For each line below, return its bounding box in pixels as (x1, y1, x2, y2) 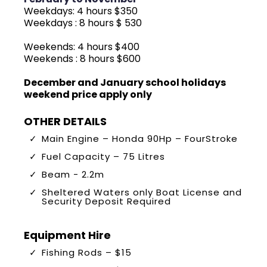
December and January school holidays (24, 76, 226, 89)
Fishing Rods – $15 (42, 246, 132, 259)
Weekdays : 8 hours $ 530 (24, 16, 142, 30)
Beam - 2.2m (42, 168, 104, 181)
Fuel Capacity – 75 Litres (42, 150, 165, 163)
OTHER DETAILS (24, 114, 107, 129)
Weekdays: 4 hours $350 (24, 4, 138, 18)
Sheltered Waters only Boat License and (42, 186, 242, 198)
